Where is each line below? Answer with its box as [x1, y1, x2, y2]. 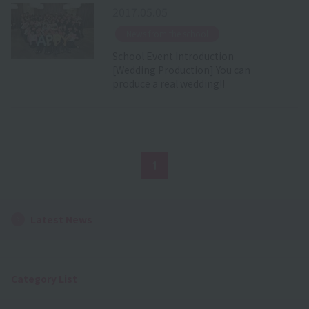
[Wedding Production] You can [112, 62, 250, 77]
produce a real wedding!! [112, 76, 225, 90]
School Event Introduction [112, 48, 234, 63]
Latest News [30, 212, 92, 226]
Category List [11, 271, 77, 286]
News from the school [126, 27, 208, 39]
